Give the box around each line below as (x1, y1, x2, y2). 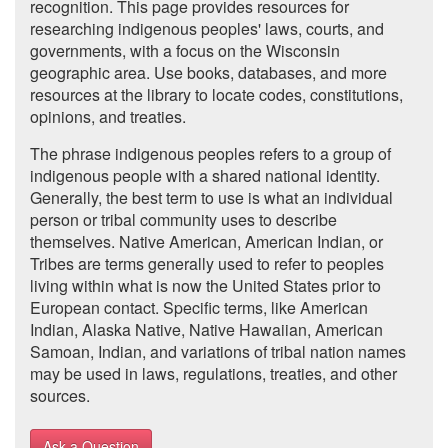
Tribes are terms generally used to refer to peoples (30, 252, 384, 275)
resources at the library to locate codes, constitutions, (30, 83, 403, 106)
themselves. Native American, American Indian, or (30, 230, 383, 253)
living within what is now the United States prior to (30, 274, 381, 297)
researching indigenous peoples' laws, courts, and (30, 17, 384, 40)
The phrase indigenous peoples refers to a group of (30, 142, 391, 165)
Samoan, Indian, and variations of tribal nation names (30, 340, 406, 363)
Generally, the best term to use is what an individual (30, 186, 393, 209)
